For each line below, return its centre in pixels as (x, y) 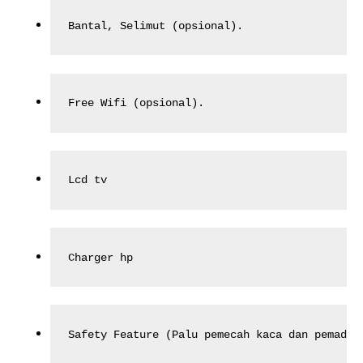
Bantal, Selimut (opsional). (156, 26)
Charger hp (101, 257)
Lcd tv (88, 180)
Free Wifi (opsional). (137, 103)
